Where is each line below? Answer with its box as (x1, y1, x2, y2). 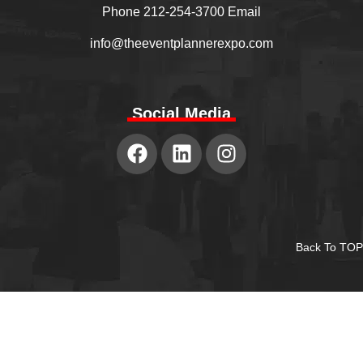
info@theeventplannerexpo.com (90, 36, 273, 50)
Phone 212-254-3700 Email (102, 5, 261, 19)
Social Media (132, 104, 231, 122)
